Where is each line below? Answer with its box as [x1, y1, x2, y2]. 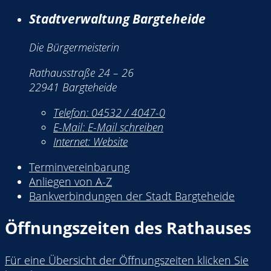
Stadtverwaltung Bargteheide [29, 9, 206, 27]
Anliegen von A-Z [29, 174, 112, 189]
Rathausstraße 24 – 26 [29, 65, 134, 80]
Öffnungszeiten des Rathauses [5, 217, 251, 240]
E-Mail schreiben [88, 119, 163, 134]
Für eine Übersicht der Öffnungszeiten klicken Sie [5, 252, 249, 267]
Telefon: [53, 105, 91, 120]
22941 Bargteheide [29, 79, 117, 94]
